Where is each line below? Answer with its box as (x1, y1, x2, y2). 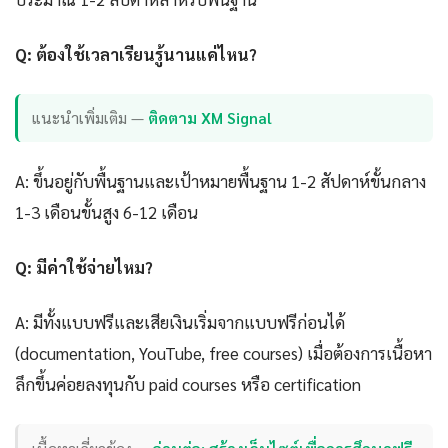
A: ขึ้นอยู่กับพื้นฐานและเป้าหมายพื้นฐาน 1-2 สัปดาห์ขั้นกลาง (15, 169, 426, 192)
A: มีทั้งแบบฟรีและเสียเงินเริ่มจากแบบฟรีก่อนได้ (15, 310, 345, 333)
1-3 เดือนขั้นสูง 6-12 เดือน (15, 200, 198, 223)
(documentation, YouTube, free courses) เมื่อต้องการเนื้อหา (15, 341, 432, 364)
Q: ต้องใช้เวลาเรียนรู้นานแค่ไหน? (15, 42, 257, 65)
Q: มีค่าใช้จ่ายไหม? (15, 255, 153, 278)
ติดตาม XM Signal (148, 107, 273, 129)
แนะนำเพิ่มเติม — (32, 107, 149, 129)
